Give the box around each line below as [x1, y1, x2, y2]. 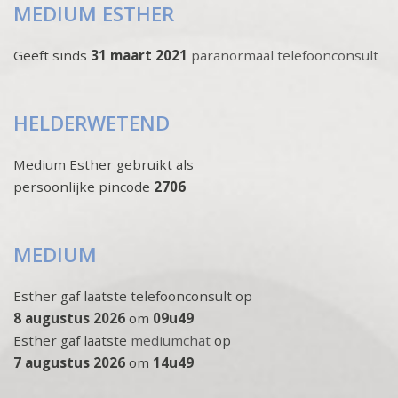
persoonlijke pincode [13, 177, 150, 195]
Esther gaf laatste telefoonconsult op [13, 286, 252, 305]
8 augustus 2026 [13, 308, 125, 327]
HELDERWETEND [13, 108, 170, 137]
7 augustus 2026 [13, 353, 125, 371]
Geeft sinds [13, 45, 91, 64]
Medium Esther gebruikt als [13, 155, 194, 173]
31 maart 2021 [91, 45, 191, 64]
